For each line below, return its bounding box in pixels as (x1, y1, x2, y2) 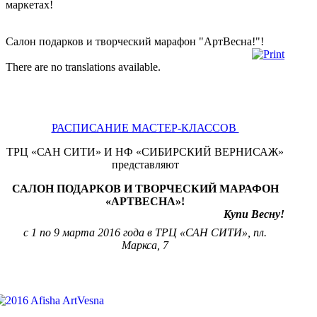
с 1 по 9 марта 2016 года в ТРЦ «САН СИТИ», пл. (23, 226, 267, 238)
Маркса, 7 (122, 238, 168, 251)
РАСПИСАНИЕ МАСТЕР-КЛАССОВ (51, 121, 239, 134)
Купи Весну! (224, 207, 284, 220)
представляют (111, 158, 179, 171)
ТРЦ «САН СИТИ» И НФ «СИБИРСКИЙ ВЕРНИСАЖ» (6, 145, 284, 158)
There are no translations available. (6, 60, 161, 73)
